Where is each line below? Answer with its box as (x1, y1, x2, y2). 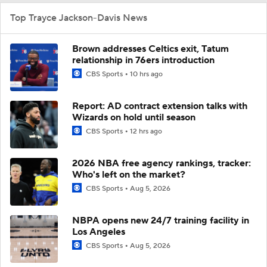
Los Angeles (72, 225, 125, 238)
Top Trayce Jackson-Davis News (10, 11, 147, 24)
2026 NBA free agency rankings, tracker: (72, 157, 251, 169)
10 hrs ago (130, 69, 163, 79)
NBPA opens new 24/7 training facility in (72, 214, 249, 226)
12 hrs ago (130, 126, 162, 136)
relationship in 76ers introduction (72, 54, 215, 66)
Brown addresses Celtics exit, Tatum (72, 42, 229, 55)
